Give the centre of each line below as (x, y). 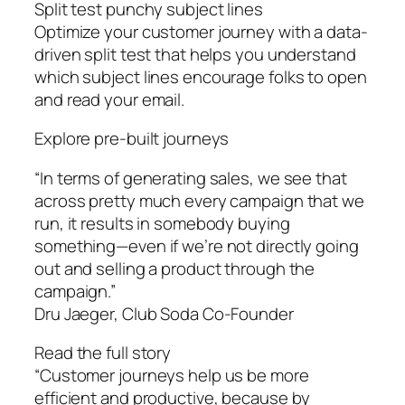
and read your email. (109, 99)
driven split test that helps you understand (195, 54)
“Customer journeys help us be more (172, 376)
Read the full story (103, 353)
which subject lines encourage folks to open (201, 76)
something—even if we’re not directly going (197, 245)
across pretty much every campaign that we (199, 200)
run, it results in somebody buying (162, 223)
